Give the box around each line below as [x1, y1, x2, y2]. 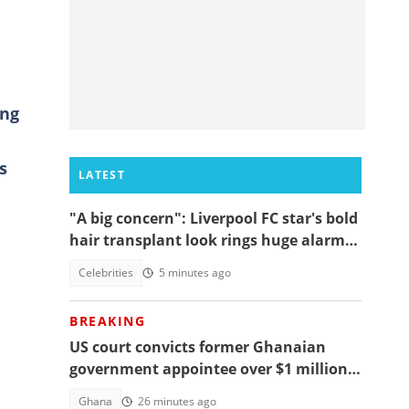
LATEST [79, 167, 125, 183]
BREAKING [69, 312, 145, 330]
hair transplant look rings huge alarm [69, 230, 345, 250]
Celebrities [79, 265, 133, 280]
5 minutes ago [159, 265, 231, 280]
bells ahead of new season [69, 252, 260, 272]
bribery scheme [69, 381, 181, 401]
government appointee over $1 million [69, 359, 348, 379]
